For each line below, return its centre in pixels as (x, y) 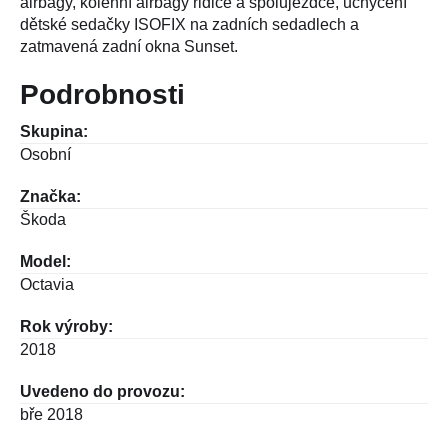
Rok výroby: (66, 326)
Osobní (45, 154)
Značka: (50, 196)
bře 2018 (51, 414)
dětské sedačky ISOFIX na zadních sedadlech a (189, 24)
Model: (45, 261)
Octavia (47, 284)
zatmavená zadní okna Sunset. (129, 46)
